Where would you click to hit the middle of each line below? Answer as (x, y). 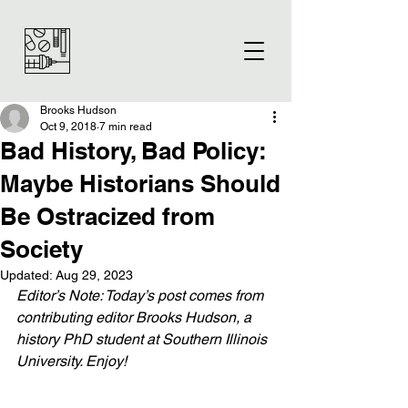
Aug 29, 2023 (94, 275)
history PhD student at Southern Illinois (143, 339)
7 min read (126, 127)
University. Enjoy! (71, 361)
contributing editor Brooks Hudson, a (136, 317)
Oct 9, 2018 (68, 127)
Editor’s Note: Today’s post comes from (142, 296)
